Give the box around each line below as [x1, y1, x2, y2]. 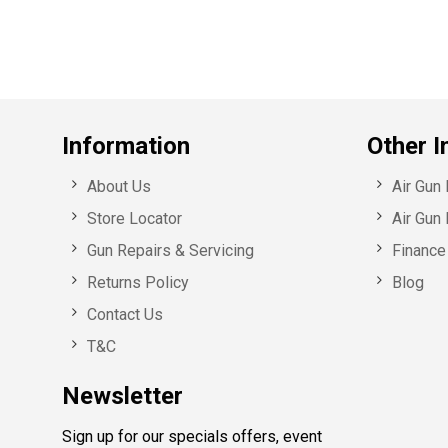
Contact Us [87, 305, 163, 325]
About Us [87, 177, 151, 197]
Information [62, 132, 190, 161]
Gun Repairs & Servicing [87, 241, 254, 261]
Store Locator [87, 209, 182, 229]
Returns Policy [87, 273, 189, 293]
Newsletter [62, 382, 183, 411]
